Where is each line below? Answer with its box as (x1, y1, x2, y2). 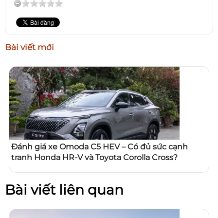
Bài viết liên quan (5, 181, 124, 198)
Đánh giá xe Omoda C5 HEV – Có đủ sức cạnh (11, 142, 188, 151)
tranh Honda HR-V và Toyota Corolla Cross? (11, 152, 178, 162)
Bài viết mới (5, 42, 54, 52)
